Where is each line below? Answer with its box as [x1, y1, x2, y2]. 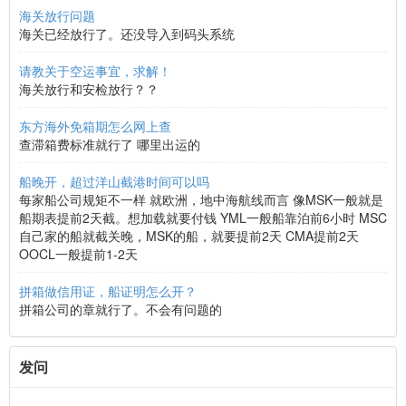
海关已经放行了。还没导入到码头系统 [19, 24, 235, 43]
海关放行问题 [19, 6, 95, 24]
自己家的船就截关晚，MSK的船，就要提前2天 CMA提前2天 [19, 227, 359, 245]
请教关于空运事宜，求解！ [19, 62, 171, 80]
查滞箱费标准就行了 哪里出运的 [19, 135, 200, 153]
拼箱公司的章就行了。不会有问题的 [19, 300, 222, 318]
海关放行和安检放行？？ [19, 80, 159, 98]
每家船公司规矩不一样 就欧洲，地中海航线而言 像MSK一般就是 [19, 190, 383, 208]
